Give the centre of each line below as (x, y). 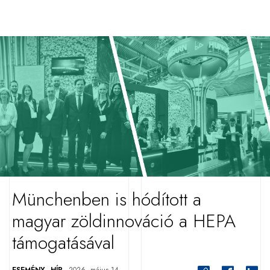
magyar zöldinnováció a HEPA (124, 221)
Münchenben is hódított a (107, 199)
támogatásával (63, 243)
